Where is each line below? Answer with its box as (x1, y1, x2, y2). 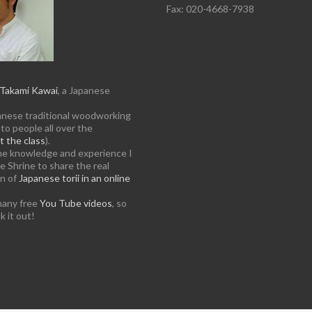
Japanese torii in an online (19, 172, 130, 184)
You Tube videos (40, 197, 112, 209)
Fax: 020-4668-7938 (166, 3, 254, 15)
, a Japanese (58, 84, 110, 96)
